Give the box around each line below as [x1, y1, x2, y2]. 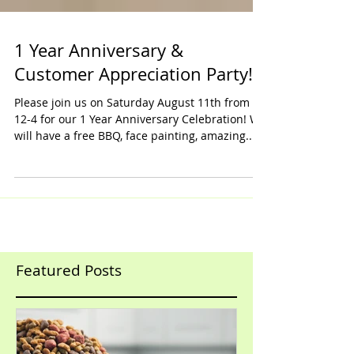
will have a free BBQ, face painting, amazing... [14, 164, 255, 179]
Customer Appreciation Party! [14, 98, 253, 121]
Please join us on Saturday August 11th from [14, 130, 250, 145]
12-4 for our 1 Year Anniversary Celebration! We [14, 147, 266, 162]
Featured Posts [16, 296, 122, 316]
